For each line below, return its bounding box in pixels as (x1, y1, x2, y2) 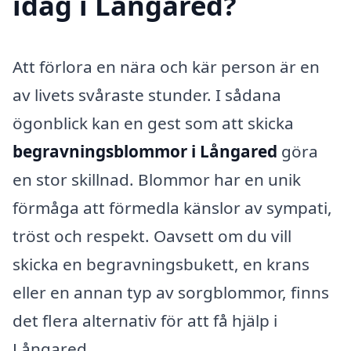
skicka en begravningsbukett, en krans (13, 252, 309, 275)
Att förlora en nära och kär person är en (13, 55, 320, 78)
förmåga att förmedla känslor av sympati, (13, 196, 332, 219)
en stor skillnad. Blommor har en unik (13, 168, 301, 190)
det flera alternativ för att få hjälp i (13, 309, 277, 331)
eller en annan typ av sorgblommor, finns (13, 280, 329, 303)
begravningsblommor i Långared (13, 139, 277, 162)
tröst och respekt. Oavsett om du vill (13, 224, 291, 247)
